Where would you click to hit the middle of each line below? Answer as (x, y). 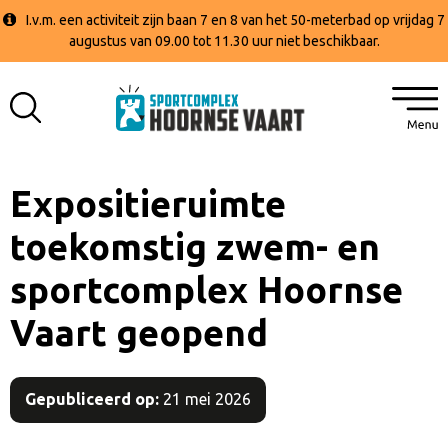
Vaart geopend (139, 332)
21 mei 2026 (205, 398)
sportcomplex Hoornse (206, 289)
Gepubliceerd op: (92, 398)
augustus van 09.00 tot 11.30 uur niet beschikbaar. (224, 41)
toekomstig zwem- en (195, 246)
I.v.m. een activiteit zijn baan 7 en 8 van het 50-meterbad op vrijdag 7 (236, 20)
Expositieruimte (148, 203)
